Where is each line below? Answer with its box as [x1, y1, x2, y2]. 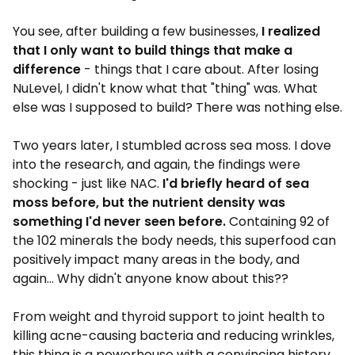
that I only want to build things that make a [13, 41, 292, 59]
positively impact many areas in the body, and [13, 250, 300, 269]
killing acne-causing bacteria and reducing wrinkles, [13, 326, 334, 345]
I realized [261, 22, 320, 40]
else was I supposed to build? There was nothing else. [13, 98, 342, 116]
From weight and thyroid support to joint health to [13, 307, 325, 326]
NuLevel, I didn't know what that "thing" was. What [13, 79, 318, 97]
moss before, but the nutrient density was [13, 193, 285, 212]
